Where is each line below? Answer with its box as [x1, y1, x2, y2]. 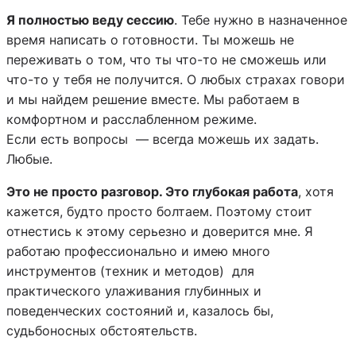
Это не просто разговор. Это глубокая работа [6, 184, 298, 200]
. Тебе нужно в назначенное [174, 12, 347, 29]
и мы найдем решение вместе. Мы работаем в [6, 91, 300, 108]
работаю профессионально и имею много [6, 243, 270, 260]
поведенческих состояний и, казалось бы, [6, 303, 273, 319]
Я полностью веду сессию [6, 12, 174, 29]
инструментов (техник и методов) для [6, 263, 254, 280]
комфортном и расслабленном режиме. [6, 111, 257, 128]
